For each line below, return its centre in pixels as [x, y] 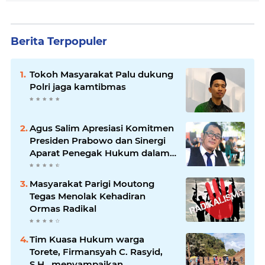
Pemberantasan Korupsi [84, 165]
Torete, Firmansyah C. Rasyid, [96, 252]
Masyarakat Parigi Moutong [92, 184]
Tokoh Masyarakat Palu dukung [101, 74]
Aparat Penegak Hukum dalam [100, 153]
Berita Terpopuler [59, 41]
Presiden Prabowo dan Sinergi [98, 140]
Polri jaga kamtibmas [78, 87]
